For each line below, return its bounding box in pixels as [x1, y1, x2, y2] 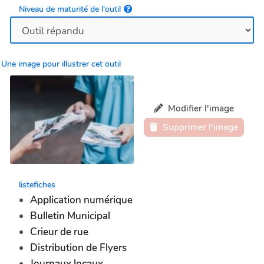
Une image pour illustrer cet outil [1, 58, 121, 70]
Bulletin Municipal [30, 209, 110, 223]
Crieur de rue [30, 225, 88, 239]
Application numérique [30, 193, 133, 207]
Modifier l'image [166, 102, 235, 114]
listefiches [19, 179, 55, 190]
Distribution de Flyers [30, 240, 127, 255]
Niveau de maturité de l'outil [19, 3, 121, 15]
